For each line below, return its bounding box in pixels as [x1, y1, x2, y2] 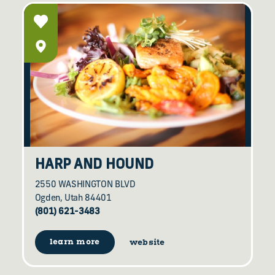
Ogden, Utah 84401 [34, 194, 112, 204]
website [129, 237, 165, 248]
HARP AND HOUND [34, 158, 153, 173]
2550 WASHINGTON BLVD [34, 180, 136, 190]
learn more [49, 237, 100, 248]
